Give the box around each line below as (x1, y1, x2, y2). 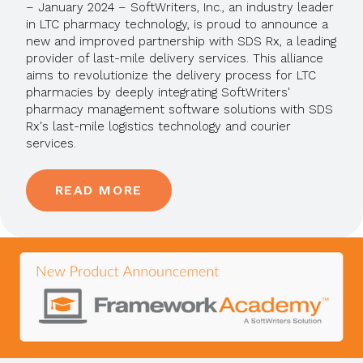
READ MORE (54, 182, 143, 199)
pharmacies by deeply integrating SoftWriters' (25, 85, 290, 100)
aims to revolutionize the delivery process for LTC (25, 68, 316, 83)
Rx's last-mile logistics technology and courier (25, 119, 291, 135)
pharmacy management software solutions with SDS (25, 102, 333, 117)
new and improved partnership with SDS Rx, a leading (25, 34, 336, 49)
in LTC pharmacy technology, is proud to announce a (25, 17, 328, 32)
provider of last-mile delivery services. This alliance (25, 51, 323, 66)
